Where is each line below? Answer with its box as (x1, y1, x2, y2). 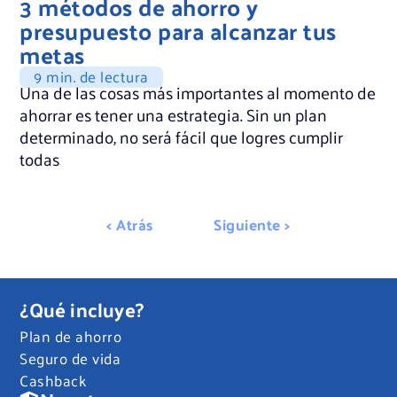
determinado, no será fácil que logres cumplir (19, 121, 344, 152)
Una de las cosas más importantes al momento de (19, 77, 377, 108)
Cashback (19, 366, 87, 393)
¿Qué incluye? (19, 291, 144, 327)
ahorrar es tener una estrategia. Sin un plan (19, 99, 328, 130)
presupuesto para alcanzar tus (19, 10, 337, 52)
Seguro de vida (19, 344, 121, 371)
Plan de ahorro (19, 322, 122, 349)
